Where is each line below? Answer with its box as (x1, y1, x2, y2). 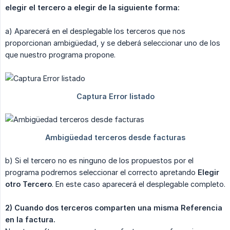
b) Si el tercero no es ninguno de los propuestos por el (5, 156, 194, 165)
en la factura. (5, 215, 55, 224)
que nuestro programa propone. (5, 50, 116, 60)
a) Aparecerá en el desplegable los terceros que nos (5, 27, 185, 36)
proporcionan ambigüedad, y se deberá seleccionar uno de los (5, 39, 220, 48)
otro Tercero (5, 180, 52, 189)
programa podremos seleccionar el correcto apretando (5, 168, 198, 177)
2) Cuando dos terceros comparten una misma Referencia (5, 203, 222, 213)
